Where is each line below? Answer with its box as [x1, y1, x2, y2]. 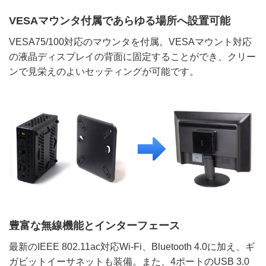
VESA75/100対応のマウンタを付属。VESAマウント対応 [9, 36, 252, 47]
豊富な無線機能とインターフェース [9, 219, 180, 232]
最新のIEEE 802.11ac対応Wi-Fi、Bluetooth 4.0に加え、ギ [9, 241, 255, 252]
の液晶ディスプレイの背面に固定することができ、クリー [9, 51, 256, 62]
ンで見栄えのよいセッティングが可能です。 [9, 66, 199, 77]
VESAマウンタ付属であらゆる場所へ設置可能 [9, 14, 230, 27]
